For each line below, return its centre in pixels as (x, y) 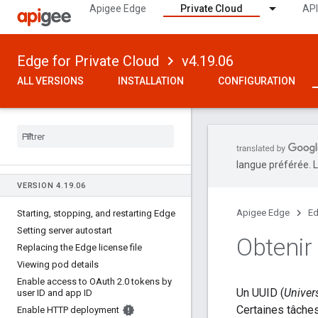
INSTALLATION (151, 81)
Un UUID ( (260, 293)
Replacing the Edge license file (79, 247)
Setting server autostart (65, 230)
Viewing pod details (58, 264)
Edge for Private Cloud (88, 61)
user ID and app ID (55, 293)
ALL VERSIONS (50, 81)
